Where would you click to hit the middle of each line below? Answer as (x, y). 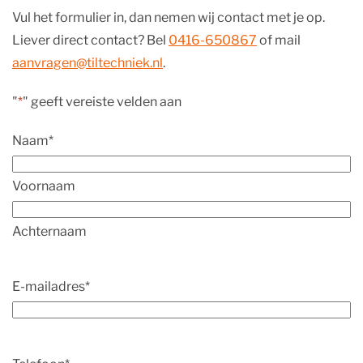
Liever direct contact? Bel (90, 40)
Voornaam (44, 186)
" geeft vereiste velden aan (102, 101)
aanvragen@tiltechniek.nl (88, 62)
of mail (279, 40)
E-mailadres (49, 286)
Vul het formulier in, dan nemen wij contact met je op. (169, 17)
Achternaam (49, 231)
